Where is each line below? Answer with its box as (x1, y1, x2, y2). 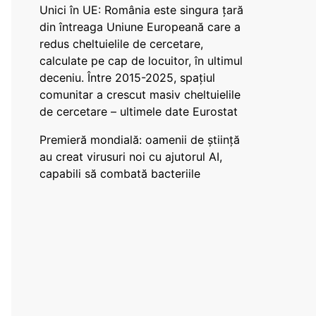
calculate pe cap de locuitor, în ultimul (39, 54, 243, 68)
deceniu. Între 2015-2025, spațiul (39, 71, 215, 85)
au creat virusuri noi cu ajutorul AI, (39, 150, 222, 164)
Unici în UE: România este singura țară (39, 3, 243, 17)
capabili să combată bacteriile (39, 166, 200, 181)
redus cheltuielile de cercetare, (39, 37, 203, 51)
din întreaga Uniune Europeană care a (39, 20, 241, 34)
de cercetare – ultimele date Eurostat (39, 104, 238, 119)
